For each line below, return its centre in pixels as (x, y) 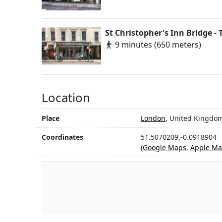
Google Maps (165, 148)
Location (66, 98)
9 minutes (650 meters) (157, 45)
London (153, 118)
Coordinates (62, 137)
